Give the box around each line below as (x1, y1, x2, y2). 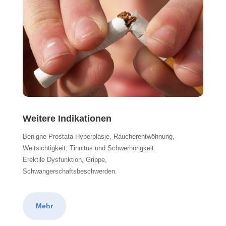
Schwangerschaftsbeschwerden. (22, 167, 117, 175)
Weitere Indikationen (22, 113, 111, 124)
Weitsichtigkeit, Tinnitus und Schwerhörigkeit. (22, 144, 156, 152)
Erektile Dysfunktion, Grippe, (22, 155, 107, 163)
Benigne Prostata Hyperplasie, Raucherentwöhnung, (22, 132, 175, 140)
